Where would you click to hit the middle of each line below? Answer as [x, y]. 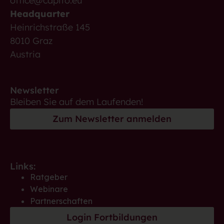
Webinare [49, 189]
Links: [23, 166]
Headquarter [40, 13]
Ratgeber [49, 177]
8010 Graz [31, 40]
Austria [25, 54]
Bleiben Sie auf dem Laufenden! [76, 101]
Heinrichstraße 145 [50, 27]
